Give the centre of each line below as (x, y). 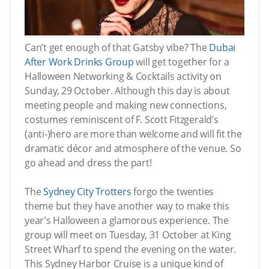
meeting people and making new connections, (126, 105)
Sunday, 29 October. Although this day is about (127, 90)
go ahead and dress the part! (88, 162)
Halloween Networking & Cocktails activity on (123, 76)
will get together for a (182, 62)
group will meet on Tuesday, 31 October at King (128, 234)
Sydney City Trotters (87, 191)
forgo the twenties (173, 191)
